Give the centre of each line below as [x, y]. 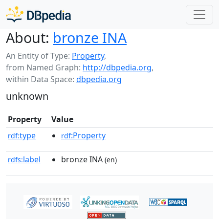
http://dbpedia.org [117, 67]
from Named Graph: [44, 67]
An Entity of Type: [39, 56]
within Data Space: [41, 79]
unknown [27, 96]
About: [28, 37]
